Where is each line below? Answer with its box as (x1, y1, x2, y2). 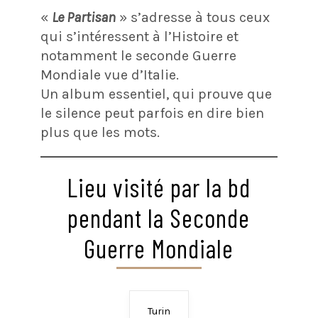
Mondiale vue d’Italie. (40, 66, 179, 83)
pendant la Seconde (67, 202, 251, 233)
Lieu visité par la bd (67, 171, 251, 202)
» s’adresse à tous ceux (115, 9, 270, 26)
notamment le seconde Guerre (40, 47, 236, 64)
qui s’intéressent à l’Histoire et (40, 28, 238, 45)
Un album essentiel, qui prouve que (40, 85, 272, 102)
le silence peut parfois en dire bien (40, 104, 264, 121)
